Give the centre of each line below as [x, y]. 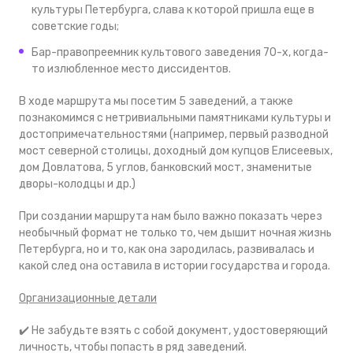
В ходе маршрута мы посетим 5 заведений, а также [156, 101]
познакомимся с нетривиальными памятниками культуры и [175, 117]
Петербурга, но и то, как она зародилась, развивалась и [167, 249]
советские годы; [75, 26]
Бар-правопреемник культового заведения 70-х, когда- [180, 52]
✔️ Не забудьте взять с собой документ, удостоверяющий [173, 330]
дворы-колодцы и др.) [77, 184]
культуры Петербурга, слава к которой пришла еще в [173, 9]
